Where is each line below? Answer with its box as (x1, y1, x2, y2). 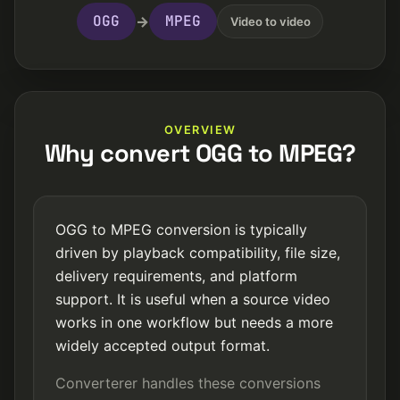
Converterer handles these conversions (55, 374, 321, 392)
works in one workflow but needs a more (55, 313, 333, 331)
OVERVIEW (163, 123, 237, 137)
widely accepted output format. (55, 337, 270, 354)
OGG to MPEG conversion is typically (55, 221, 307, 238)
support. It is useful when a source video (55, 290, 330, 308)
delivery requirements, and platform (55, 267, 297, 285)
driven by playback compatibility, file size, (55, 244, 340, 262)
